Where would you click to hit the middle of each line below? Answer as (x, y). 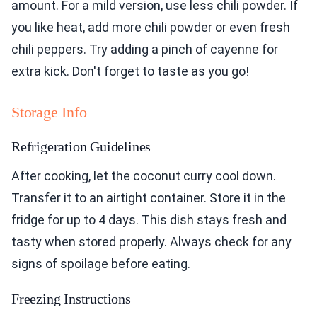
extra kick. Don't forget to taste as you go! (130, 71)
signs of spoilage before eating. (101, 264)
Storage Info (49, 113)
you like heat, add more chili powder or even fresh (151, 28)
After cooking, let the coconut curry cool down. (144, 176)
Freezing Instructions (71, 299)
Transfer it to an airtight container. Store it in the (149, 198)
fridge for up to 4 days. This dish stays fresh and (149, 220)
